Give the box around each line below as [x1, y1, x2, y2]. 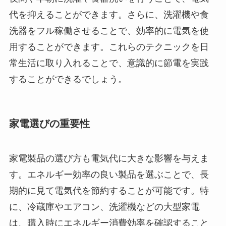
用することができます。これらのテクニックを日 [9, 41, 209, 52]
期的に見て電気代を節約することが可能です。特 [9, 186, 209, 196]
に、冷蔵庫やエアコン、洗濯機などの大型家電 [9, 202, 200, 212]
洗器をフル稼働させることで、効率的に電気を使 [9, 25, 209, 36]
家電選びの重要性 [9, 118, 90, 129]
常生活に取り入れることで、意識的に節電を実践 [9, 58, 209, 68]
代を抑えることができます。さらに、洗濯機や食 [9, 9, 209, 20]
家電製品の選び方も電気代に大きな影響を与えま [9, 153, 209, 164]
